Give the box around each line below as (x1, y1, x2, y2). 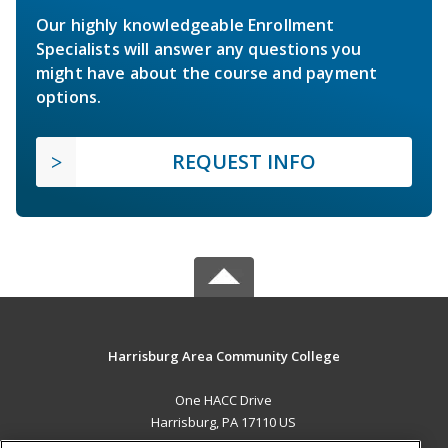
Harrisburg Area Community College (107, 347, 340, 366)
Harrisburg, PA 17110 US (151, 413, 297, 432)
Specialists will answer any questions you (36, 38, 362, 61)
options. (36, 86, 102, 109)
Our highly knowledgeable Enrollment (36, 14, 335, 37)
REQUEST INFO (172, 148, 316, 176)
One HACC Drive (175, 391, 273, 410)
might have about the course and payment (36, 62, 378, 85)
